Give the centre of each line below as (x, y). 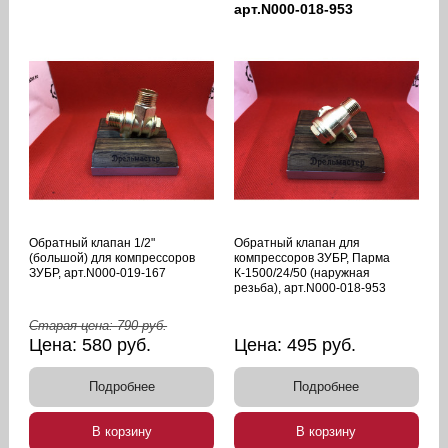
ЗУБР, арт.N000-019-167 (98, 272)
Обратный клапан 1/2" (92, 242)
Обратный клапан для (297, 242)
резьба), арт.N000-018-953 (310, 287)
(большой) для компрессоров (112, 257)
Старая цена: (73, 325)
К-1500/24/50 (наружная (302, 272)
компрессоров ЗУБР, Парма (312, 257)
